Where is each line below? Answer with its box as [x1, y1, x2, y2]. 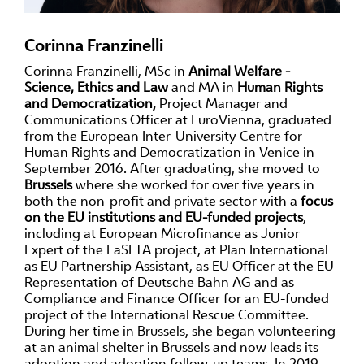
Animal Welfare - [188, 61, 290, 80]
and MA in [171, 77, 237, 96]
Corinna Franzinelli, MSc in [24, 61, 188, 80]
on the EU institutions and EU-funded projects [24, 207, 303, 226]
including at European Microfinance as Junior [24, 223, 300, 242]
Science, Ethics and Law [24, 77, 171, 96]
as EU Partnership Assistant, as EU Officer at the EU [24, 256, 334, 275]
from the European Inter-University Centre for [24, 126, 302, 145]
